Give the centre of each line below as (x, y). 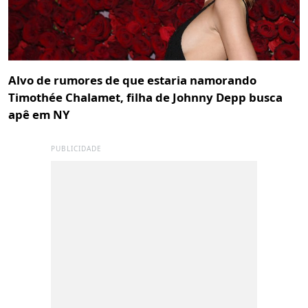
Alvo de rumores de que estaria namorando (132, 80)
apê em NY (39, 114)
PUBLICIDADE (76, 148)
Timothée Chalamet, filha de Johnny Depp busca (145, 97)
